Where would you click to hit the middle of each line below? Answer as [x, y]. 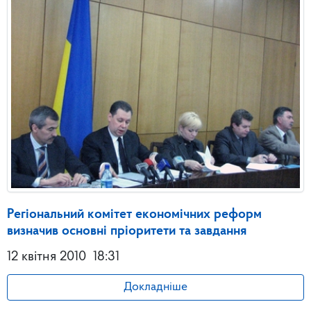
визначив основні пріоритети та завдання [127, 231]
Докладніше [155, 287]
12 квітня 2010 [47, 257]
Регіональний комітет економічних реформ [134, 214]
